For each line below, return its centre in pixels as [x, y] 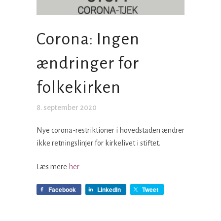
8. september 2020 [67, 108]
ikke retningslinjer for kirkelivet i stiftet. [98, 143]
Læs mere [53, 167]
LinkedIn [109, 189]
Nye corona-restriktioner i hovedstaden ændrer [110, 130]
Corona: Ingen [88, 39]
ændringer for [88, 63]
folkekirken [79, 87]
